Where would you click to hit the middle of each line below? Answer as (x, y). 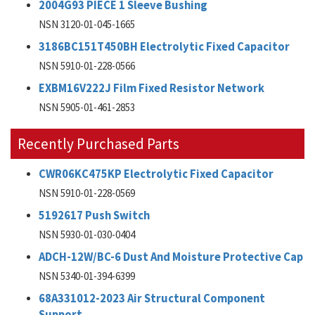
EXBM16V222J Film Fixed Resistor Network (152, 88)
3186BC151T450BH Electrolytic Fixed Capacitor (164, 47)
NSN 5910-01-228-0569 (87, 193)
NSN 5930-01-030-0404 (87, 234)
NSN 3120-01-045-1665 (87, 24)
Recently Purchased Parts (98, 144)
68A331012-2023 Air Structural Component (152, 298)
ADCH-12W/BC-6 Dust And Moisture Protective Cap (171, 257)
